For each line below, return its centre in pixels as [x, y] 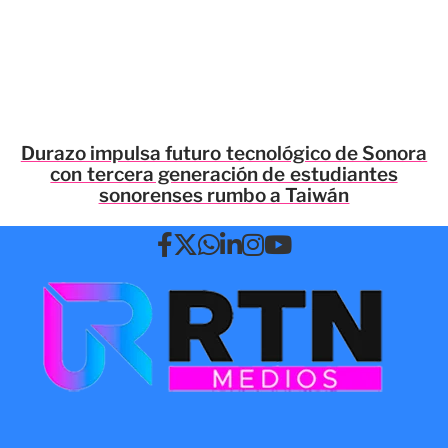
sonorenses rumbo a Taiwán [224, 195]
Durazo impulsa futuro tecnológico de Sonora [224, 153]
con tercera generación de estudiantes [224, 174]
